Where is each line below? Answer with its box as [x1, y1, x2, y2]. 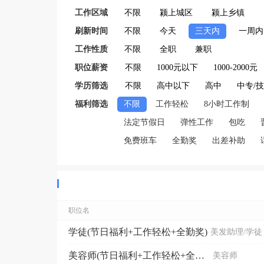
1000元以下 [157, 63, 198, 72]
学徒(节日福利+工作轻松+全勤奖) [68, 226, 207, 237]
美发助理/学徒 [210, 227, 262, 236]
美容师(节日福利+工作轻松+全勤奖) [195, 250, 204, 260]
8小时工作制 [204, 100, 249, 108]
